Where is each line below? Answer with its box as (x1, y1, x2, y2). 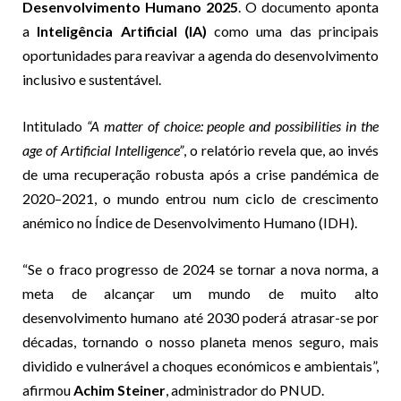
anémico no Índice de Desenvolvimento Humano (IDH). (22, 213, 357, 231)
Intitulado (22, 116, 87, 134)
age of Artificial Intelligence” (22, 141, 183, 158)
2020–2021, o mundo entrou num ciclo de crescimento (22, 189, 379, 207)
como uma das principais (206, 21, 380, 39)
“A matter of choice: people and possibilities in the (86, 116, 380, 134)
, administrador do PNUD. (166, 380, 324, 398)
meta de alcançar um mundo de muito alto (22, 284, 379, 302)
